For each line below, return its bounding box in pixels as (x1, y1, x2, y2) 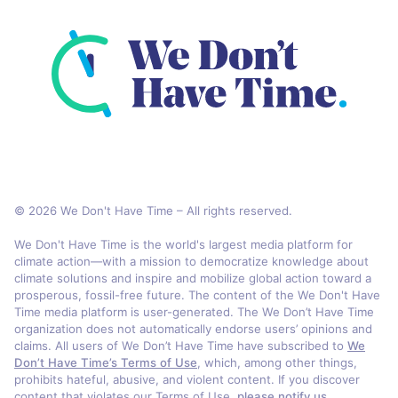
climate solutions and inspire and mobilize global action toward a (14, 270, 371, 285)
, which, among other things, (197, 354, 357, 370)
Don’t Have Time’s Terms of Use (14, 354, 197, 370)
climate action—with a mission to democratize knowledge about (14, 253, 369, 268)
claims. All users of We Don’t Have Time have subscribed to (14, 338, 347, 353)
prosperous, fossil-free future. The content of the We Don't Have (14, 287, 380, 302)
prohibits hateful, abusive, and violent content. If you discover (14, 371, 360, 386)
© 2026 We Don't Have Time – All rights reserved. (14, 203, 292, 218)
